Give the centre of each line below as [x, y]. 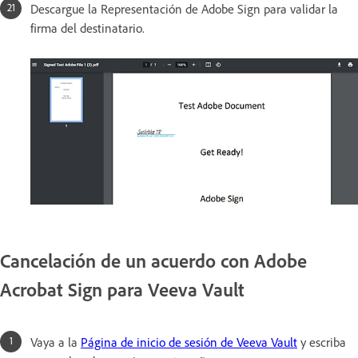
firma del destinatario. [88, 28]
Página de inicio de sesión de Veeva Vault [189, 342]
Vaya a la [56, 342]
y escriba [322, 342]
